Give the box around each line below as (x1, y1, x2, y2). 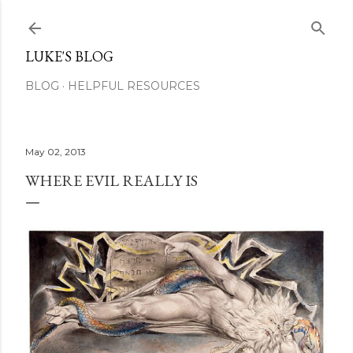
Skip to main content (112, 9, 241, 30)
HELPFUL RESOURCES (68, 79, 200, 93)
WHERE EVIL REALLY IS (25, 170, 198, 191)
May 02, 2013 (25, 146, 86, 158)
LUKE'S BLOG (25, 47, 113, 65)
